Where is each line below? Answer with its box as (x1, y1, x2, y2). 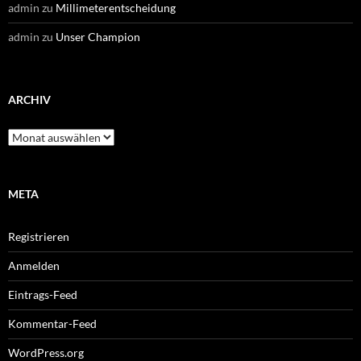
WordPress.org (8, 345, 84, 359)
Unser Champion (56, 29, 140, 44)
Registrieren (8, 229, 69, 243)
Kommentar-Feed (8, 316, 97, 330)
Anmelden (8, 258, 60, 272)
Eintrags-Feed (8, 287, 77, 301)
